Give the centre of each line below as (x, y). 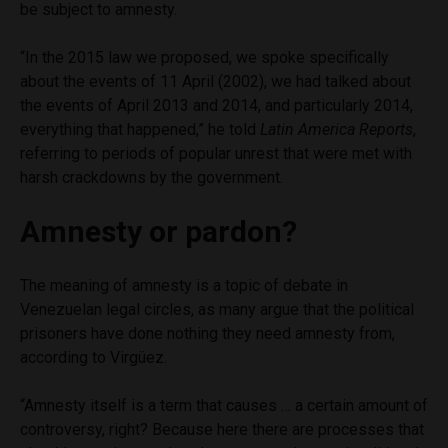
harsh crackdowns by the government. (153, 178)
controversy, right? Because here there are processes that (222, 430)
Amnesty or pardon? (158, 232)
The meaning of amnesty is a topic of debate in (184, 286)
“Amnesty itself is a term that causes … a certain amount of (224, 406)
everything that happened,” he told (140, 130)
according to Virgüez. (93, 358)
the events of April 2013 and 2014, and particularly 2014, (216, 106)
